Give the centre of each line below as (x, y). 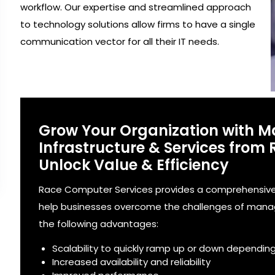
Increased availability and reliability (132, 261)
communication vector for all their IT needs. (120, 41)
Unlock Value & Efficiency (134, 165)
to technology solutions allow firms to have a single (138, 24)
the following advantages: (99, 223)
